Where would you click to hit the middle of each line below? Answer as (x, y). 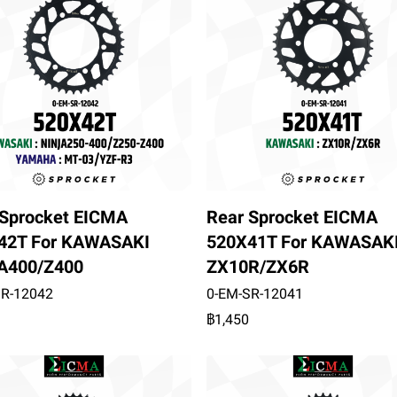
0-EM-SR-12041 (254, 293)
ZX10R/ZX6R (257, 266)
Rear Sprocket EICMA (292, 217)
